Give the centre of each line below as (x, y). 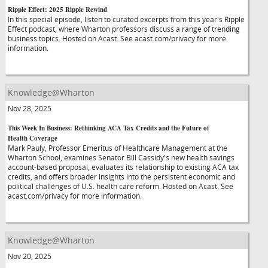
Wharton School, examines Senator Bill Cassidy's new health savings (121, 157)
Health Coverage (33, 138)
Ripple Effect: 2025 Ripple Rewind (57, 10)
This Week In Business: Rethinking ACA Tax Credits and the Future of (109, 128)
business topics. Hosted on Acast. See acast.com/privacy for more (117, 38)
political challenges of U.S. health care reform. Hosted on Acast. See (121, 186)
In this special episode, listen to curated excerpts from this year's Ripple (126, 19)
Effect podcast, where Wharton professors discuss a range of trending (124, 29)
